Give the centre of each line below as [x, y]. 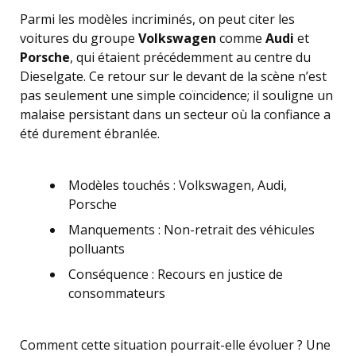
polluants [97, 249]
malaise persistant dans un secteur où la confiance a [175, 115]
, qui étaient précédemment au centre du [190, 58]
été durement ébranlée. [90, 134]
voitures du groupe [79, 39]
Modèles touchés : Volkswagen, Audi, [178, 186]
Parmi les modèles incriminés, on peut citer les [157, 19]
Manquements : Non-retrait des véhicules [192, 230]
